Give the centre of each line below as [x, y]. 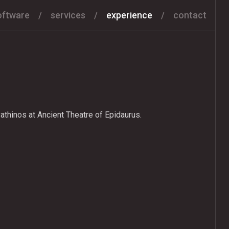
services [68, 15]
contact [190, 15]
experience [130, 15]
